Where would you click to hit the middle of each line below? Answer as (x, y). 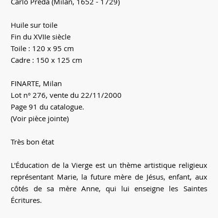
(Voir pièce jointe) (40, 118)
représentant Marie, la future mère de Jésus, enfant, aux (109, 177)
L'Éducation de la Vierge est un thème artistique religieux (109, 165)
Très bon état (33, 142)
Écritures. (27, 200)
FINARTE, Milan (36, 83)
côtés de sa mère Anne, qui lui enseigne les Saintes (109, 189)
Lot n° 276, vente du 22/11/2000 (66, 95)
